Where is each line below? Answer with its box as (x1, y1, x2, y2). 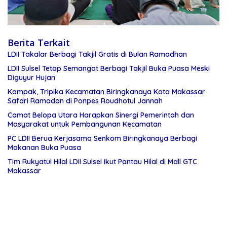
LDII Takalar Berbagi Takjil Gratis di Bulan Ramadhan (8, 50, 187, 59)
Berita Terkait (8, 36, 70, 49)
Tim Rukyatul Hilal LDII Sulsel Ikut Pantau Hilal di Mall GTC (8, 157, 197, 167)
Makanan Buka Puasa (8, 143, 81, 153)
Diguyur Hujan (8, 73, 55, 83)
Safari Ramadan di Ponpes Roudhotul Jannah (8, 96, 163, 106)
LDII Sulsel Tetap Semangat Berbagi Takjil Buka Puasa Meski (8, 64, 210, 73)
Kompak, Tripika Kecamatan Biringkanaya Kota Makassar (8, 87, 205, 97)
